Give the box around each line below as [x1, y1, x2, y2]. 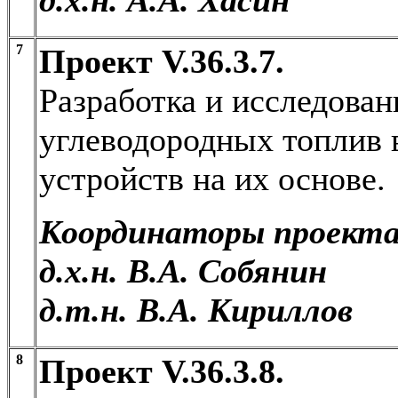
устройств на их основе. [39, 159, 386, 197]
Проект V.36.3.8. [39, 352, 284, 390]
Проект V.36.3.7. [39, 42, 284, 80]
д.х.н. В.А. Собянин [39, 251, 327, 290]
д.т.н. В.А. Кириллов [39, 291, 353, 329]
